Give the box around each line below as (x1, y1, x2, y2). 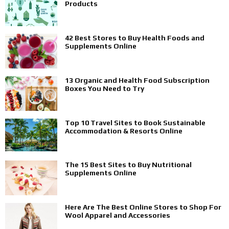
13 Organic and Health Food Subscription (65, 76, 210, 85)
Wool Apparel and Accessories (65, 211, 170, 220)
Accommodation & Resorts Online (65, 127, 182, 135)
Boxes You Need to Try (65, 84, 144, 93)
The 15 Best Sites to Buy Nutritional (65, 161, 192, 169)
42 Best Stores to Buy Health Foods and (65, 34, 204, 42)
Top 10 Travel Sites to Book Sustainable (65, 119, 205, 127)
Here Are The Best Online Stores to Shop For (65, 203, 221, 212)
